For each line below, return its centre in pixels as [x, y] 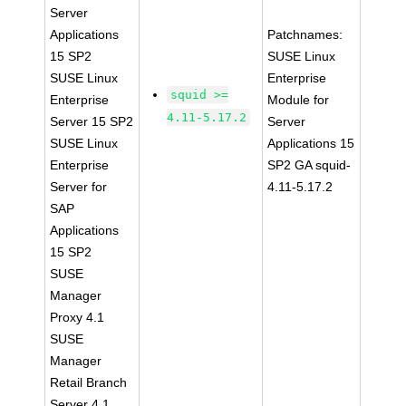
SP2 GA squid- [309, 165]
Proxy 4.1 [77, 317]
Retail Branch [89, 382]
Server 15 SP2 [92, 121]
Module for [299, 100]
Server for [79, 187]
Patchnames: [305, 34]
